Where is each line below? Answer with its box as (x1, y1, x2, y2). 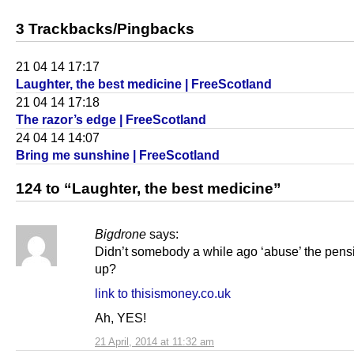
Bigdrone (95, 226, 146, 241)
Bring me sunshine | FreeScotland (16, 147, 220, 162)
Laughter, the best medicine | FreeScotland (16, 76, 272, 91)
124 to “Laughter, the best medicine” (16, 179, 281, 197)
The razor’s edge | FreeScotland (16, 111, 206, 126)
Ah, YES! (95, 310, 146, 325)
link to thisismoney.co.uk (95, 285, 231, 300)
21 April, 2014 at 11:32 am (95, 335, 214, 348)
